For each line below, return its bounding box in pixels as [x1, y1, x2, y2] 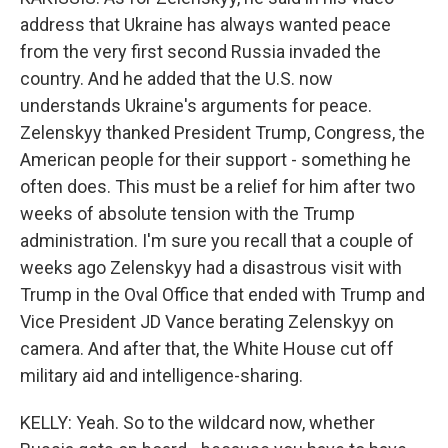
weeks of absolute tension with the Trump [20, 203, 355, 224]
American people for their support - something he [20, 149, 411, 170]
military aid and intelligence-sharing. [20, 365, 303, 386]
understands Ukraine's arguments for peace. [20, 95, 372, 116]
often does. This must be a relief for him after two [20, 176, 415, 197]
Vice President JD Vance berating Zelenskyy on [20, 311, 394, 332]
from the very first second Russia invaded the [20, 41, 381, 62]
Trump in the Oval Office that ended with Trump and [20, 284, 425, 305]
